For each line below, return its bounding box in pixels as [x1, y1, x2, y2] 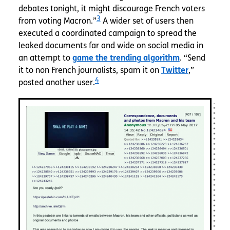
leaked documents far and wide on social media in [18, 41, 203, 51]
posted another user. [18, 78, 95, 88]
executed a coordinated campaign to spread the [18, 28, 197, 39]
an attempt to [18, 53, 72, 63]
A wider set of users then [100, 16, 194, 26]
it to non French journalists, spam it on [18, 65, 161, 75]
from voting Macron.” [18, 16, 97, 26]
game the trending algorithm [72, 53, 180, 63]
